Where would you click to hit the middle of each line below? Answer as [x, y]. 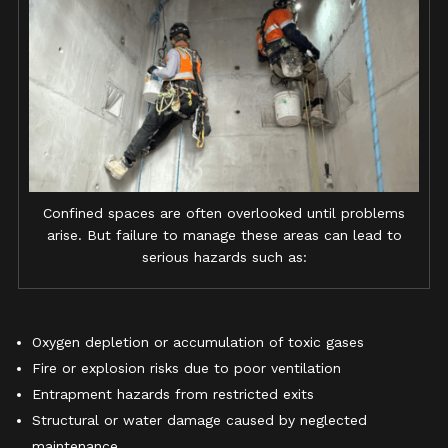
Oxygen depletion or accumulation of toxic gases [197, 342]
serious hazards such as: [224, 257]
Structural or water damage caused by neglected [199, 420]
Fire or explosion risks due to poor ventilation [186, 368]
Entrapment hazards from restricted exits [172, 394]
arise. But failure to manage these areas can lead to [224, 235]
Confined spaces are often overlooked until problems [224, 213]
